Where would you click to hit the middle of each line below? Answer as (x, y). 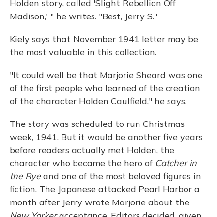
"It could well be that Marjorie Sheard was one (106, 75)
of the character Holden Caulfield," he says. (98, 101)
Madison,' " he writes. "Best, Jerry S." (84, 16)
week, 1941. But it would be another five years (106, 137)
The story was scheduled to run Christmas (97, 124)
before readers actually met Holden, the (92, 150)
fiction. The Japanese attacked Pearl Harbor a (105, 189)
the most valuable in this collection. (83, 52)
